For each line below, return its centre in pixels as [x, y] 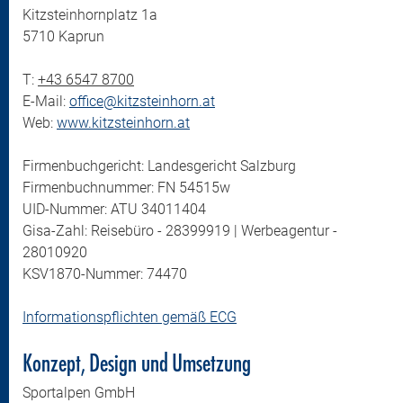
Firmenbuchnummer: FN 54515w [126, 188]
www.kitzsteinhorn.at [123, 123]
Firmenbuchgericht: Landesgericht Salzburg [159, 166]
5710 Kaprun [63, 36]
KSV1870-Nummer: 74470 [105, 274]
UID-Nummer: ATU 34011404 [114, 209]
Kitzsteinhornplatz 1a [90, 15]
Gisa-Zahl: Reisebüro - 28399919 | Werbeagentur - [180, 231]
